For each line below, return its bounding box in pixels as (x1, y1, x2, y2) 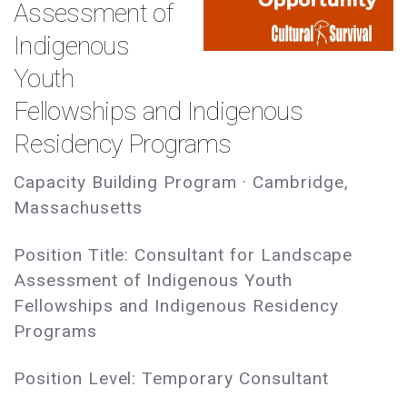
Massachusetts (14, 197, 143, 219)
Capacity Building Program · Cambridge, (14, 172, 349, 194)
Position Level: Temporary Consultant (14, 368, 334, 390)
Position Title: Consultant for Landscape (14, 244, 353, 266)
